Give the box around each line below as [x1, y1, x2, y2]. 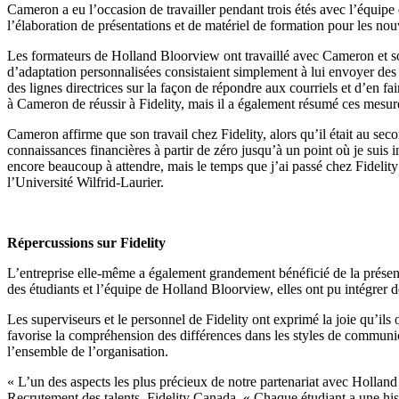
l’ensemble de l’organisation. [7, 343, 168, 359]
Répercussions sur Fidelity [7, 234, 166, 250]
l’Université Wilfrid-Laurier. [7, 174, 164, 190]
